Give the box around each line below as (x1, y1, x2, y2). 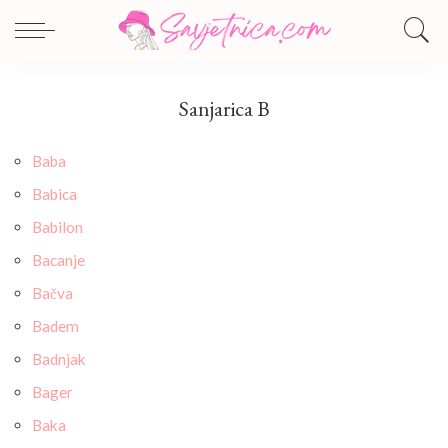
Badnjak (32, 350, 86, 368)
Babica (32, 185, 77, 203)
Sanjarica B (178, 95, 270, 122)
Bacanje (32, 251, 85, 269)
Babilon (32, 218, 83, 236)
